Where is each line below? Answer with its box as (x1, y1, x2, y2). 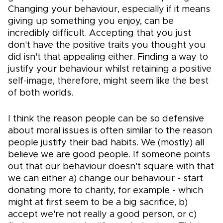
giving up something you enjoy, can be (8, 17, 174, 26)
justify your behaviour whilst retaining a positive (8, 65, 212, 74)
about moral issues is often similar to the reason (8, 126, 212, 136)
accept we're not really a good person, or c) (8, 210, 197, 220)
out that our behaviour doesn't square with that (8, 162, 214, 172)
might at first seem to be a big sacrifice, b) (8, 198, 188, 208)
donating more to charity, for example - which (8, 186, 203, 196)
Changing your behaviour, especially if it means (8, 5, 210, 14)
